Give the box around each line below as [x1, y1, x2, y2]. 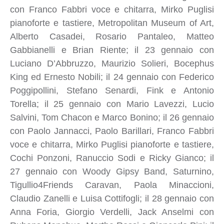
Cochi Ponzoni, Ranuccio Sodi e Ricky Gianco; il [9, 152, 214, 163]
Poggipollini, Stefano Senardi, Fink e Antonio [9, 85, 214, 95]
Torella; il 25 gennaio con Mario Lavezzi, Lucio [9, 98, 214, 109]
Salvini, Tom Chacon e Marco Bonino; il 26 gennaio [9, 112, 214, 122]
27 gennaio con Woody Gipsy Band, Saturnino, [9, 166, 214, 176]
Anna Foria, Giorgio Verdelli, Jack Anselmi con [9, 206, 214, 217]
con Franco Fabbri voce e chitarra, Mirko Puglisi [9, 4, 214, 14]
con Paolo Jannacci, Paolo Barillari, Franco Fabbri [9, 125, 214, 136]
